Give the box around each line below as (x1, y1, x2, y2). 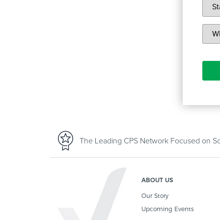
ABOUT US (141, 176, 173, 184)
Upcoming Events (141, 205, 193, 213)
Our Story (141, 192, 168, 199)
